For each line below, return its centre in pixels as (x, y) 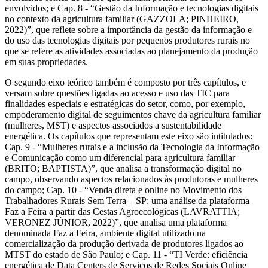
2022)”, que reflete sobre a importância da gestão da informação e (128, 29)
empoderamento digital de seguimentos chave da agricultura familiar (133, 114)
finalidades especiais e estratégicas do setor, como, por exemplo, (125, 103)
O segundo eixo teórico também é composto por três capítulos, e (125, 82)
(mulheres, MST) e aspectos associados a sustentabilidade (113, 125)
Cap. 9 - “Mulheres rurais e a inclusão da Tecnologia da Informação (132, 147)
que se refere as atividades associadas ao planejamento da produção (131, 51)
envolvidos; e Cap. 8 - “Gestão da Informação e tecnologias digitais (132, 8)
